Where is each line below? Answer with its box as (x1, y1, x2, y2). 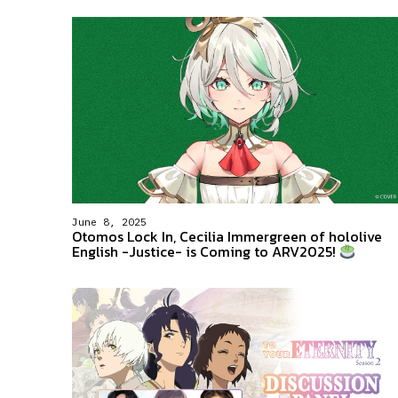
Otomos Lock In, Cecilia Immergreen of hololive (71, 225, 382, 247)
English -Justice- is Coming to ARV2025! (71, 241, 339, 263)
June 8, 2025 (71, 215, 147, 228)
